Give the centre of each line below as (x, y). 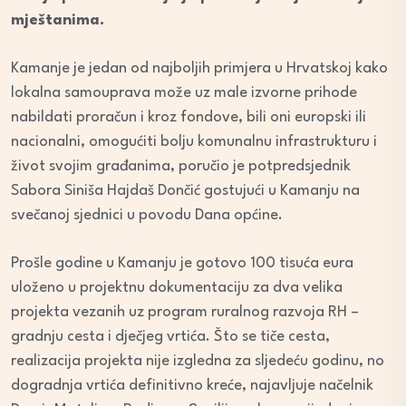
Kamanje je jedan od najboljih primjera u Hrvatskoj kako (199, 69)
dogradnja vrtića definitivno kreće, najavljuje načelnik (192, 386)
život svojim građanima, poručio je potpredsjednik (181, 167)
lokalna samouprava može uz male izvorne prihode (184, 93)
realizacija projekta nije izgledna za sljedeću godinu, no (198, 362)
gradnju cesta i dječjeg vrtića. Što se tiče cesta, (170, 337)
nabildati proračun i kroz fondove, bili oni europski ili (188, 118)
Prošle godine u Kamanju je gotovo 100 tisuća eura (182, 264)
